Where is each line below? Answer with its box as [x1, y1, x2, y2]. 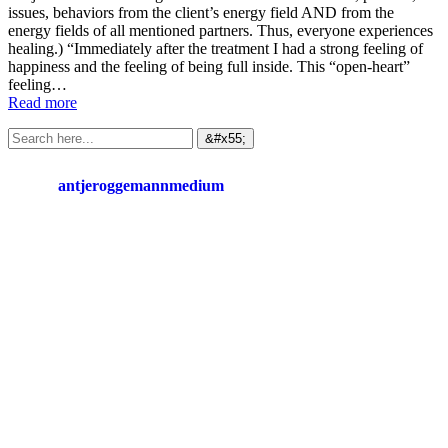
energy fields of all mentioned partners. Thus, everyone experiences [8, 21, 433, 39]
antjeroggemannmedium [58, 176, 224, 194]
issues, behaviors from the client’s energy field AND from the [8, 3, 394, 21]
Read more [8, 93, 77, 111]
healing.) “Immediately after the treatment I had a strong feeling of [8, 39, 423, 57]
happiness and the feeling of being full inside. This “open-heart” [8, 57, 410, 75]
